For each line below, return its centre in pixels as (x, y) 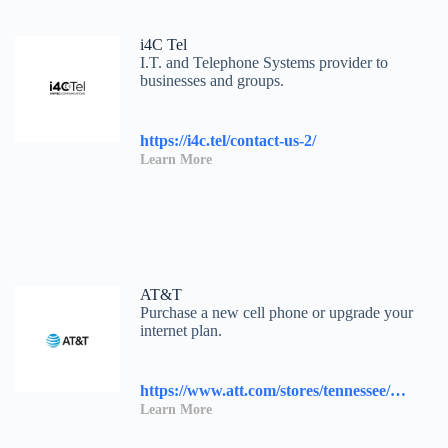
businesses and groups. (212, 81)
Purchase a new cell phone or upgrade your (277, 313)
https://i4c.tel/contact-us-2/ (228, 141)
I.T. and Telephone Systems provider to (264, 63)
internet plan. (181, 331)
